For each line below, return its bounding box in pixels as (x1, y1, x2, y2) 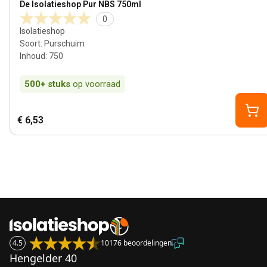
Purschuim (44, 39, 85, 48)
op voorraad (73, 79, 120, 89)
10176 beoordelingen (101, 238, 172, 248)
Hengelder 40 (10, 251, 77, 265)
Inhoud (20, 51, 45, 61)
